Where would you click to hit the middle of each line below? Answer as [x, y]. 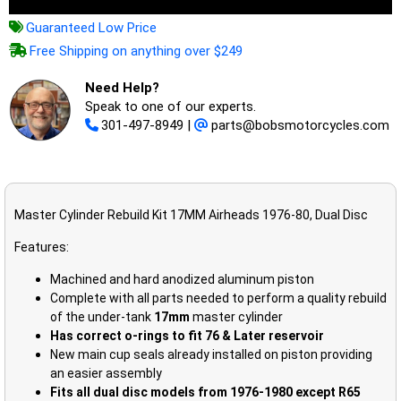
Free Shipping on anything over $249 [136, 51]
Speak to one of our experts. [171, 107]
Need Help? [122, 88]
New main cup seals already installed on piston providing [211, 354]
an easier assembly [106, 373]
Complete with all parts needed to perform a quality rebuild [218, 298]
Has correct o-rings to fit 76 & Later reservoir [187, 335]
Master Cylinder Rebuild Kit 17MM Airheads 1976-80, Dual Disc [191, 214]
